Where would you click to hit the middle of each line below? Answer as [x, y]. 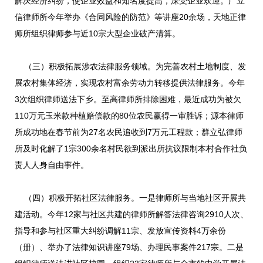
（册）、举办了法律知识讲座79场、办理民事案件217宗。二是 [129, 247]
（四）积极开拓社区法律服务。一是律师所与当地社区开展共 [130, 198]
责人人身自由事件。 [52, 165]
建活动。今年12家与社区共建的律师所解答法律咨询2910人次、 [131, 214]
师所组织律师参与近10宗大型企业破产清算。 [97, 33]
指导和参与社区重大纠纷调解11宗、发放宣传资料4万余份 [120, 231]
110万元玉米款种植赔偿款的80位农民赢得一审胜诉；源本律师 [129, 116]
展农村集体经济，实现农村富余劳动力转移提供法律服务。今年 [130, 83]
